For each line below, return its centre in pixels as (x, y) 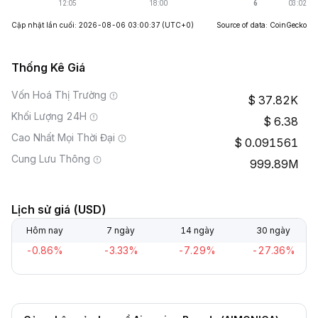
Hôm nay (45, 230)
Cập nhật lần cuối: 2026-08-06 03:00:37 (86, 25)
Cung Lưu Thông (51, 159)
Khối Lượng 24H (49, 116)
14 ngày (197, 230)
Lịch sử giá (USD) (59, 209)
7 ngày (121, 230)
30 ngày (273, 230)
